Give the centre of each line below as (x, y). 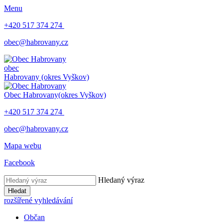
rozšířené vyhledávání (38, 200)
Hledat (17, 191)
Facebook (19, 163)
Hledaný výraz (121, 180)
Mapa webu (23, 146)
